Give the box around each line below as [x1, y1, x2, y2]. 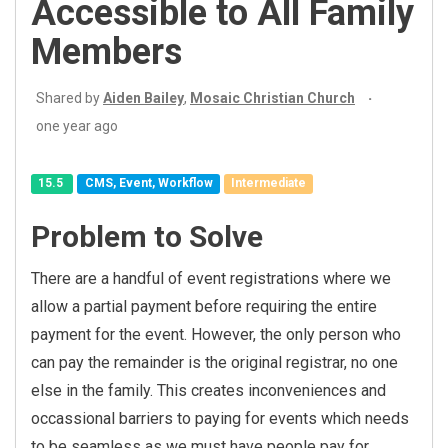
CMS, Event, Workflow [84, 176, 213, 190]
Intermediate [230, 176, 306, 190]
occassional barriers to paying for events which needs [31, 409, 409, 428]
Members [31, 31, 182, 73]
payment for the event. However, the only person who [31, 325, 401, 344]
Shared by [36, 90, 103, 106]
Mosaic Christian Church [190, 90, 355, 106]
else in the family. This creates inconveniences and [31, 381, 386, 400]
